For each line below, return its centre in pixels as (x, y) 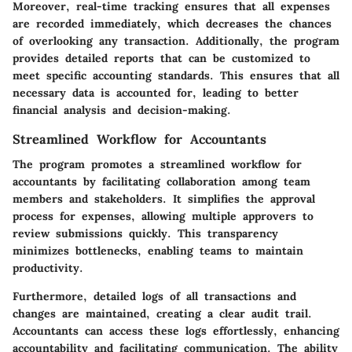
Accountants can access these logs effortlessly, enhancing (176, 331)
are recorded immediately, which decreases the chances (172, 24)
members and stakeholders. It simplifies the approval (164, 199)
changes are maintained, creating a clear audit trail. (162, 314)
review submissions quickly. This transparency (145, 234)
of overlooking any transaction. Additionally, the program (176, 41)
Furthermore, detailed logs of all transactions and (154, 297)
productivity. (48, 268)
